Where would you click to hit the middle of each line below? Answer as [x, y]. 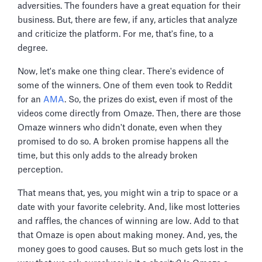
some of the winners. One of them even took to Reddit [125, 85]
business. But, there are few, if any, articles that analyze [127, 20]
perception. [40, 170]
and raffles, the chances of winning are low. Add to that [128, 221]
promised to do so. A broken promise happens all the [123, 142]
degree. [32, 48]
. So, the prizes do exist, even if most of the [149, 99]
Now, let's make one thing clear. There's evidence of [121, 71]
